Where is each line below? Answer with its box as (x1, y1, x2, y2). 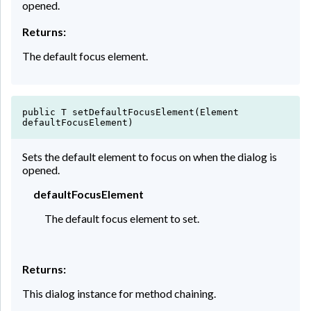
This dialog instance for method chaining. (22, 286, 216, 300)
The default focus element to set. (44, 211, 199, 225)
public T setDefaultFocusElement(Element (22, 106, 239, 117)
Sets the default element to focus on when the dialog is (22, 149, 277, 163)
